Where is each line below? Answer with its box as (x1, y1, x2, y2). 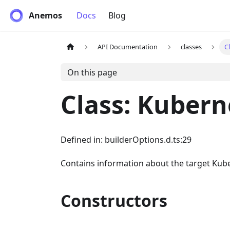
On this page (67, 66, 117, 78)
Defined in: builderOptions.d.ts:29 (61, 134, 191, 145)
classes (180, 42, 202, 52)
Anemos (29, 10, 62, 21)
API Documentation (98, 42, 158, 52)
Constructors (61, 189, 167, 212)
